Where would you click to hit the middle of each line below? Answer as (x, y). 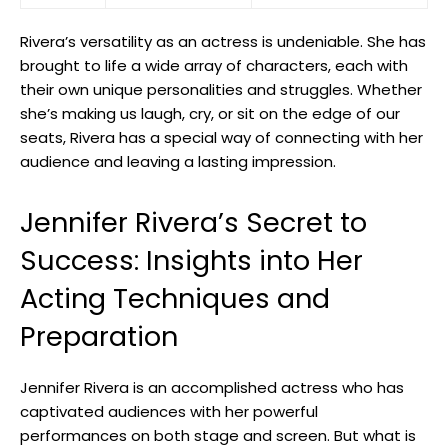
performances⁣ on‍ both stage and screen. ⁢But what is (218, 435)
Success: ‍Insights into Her (191, 260)
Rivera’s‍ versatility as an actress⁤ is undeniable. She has (223, 41)
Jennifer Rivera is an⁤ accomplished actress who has (212, 387)
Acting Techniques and (175, 298)
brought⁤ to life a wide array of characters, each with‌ (214, 65)
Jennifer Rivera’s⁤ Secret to (193, 222)
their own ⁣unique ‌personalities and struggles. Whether (221, 89)
